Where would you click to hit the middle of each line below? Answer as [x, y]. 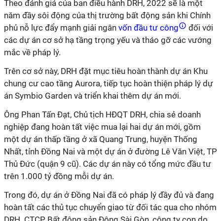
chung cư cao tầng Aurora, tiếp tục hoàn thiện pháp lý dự [109, 83]
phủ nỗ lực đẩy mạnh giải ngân [60, 28]
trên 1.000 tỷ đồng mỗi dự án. [59, 176]
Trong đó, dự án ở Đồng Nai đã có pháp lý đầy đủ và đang [109, 195]
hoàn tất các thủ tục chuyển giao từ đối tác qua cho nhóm [110, 207]
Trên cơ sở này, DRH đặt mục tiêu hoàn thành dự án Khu [106, 71]
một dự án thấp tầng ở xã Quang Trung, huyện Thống [101, 139]
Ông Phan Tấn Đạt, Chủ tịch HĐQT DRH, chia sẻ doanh [102, 114]
